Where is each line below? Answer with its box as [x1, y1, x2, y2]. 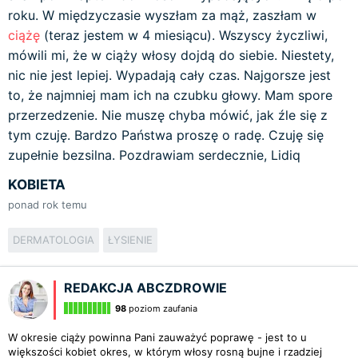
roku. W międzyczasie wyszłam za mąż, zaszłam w [8, 7, 316, 23]
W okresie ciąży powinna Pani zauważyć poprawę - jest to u [8, 331, 307, 344]
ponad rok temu [8, 198, 87, 211]
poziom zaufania [126, 303, 197, 314]
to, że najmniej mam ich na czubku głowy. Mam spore [8, 87, 332, 103]
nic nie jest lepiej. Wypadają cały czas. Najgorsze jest [8, 67, 331, 83]
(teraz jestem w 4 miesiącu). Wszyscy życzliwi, [40, 27, 328, 43]
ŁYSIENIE [108, 233, 153, 246]
